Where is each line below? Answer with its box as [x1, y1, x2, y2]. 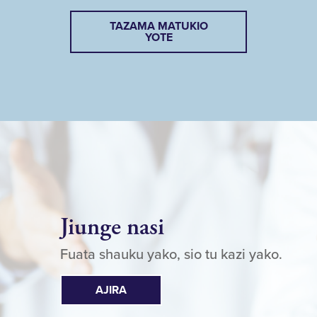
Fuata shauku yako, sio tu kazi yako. [59, 246, 282, 263]
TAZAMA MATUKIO [109, 19, 208, 34]
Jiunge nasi [59, 212, 164, 243]
